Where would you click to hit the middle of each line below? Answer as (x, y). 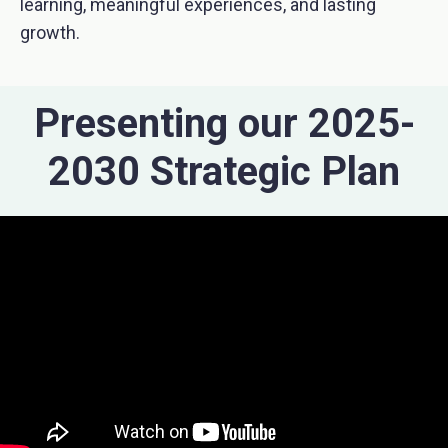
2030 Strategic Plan (224, 171)
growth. (50, 32)
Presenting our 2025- (224, 123)
